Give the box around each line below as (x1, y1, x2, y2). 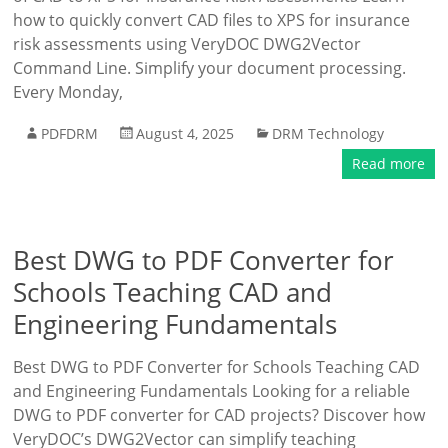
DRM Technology (272, 124, 385, 143)
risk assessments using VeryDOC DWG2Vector (13, 33, 362, 55)
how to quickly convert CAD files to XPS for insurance (13, 9, 411, 31)
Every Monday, (13, 81, 124, 103)
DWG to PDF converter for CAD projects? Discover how (13, 404, 426, 426)
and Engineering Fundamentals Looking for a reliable (13, 380, 411, 402)
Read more (351, 154, 425, 173)
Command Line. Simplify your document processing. (13, 57, 407, 79)
